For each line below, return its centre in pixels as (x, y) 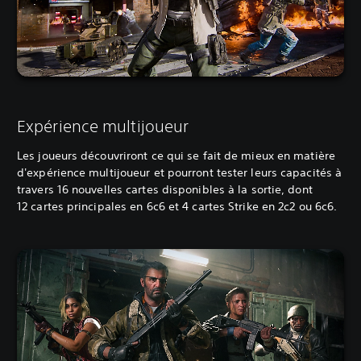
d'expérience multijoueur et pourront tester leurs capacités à (180, 173)
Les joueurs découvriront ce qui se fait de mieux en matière (176, 156)
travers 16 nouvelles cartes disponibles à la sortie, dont (165, 190)
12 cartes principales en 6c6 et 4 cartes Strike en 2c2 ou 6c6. (177, 207)
